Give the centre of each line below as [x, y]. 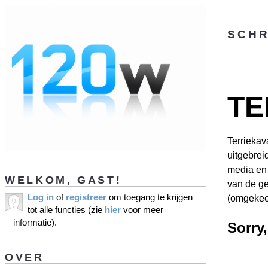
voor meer [142, 210]
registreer [86, 197]
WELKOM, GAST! [63, 179]
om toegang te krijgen [150, 197]
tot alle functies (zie [66, 210]
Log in [41, 197]
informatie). [35, 223]
